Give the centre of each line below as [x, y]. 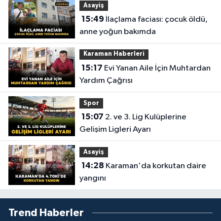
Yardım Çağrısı [106, 81]
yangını [92, 179]
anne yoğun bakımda [117, 32]
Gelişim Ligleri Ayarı [115, 130]
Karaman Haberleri [114, 54]
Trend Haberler [46, 213]
